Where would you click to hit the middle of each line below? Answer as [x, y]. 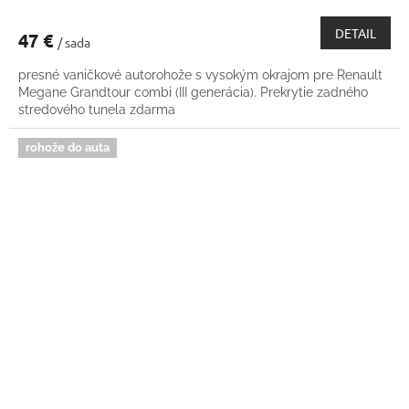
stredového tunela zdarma [97, 110]
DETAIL [356, 33]
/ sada [74, 42]
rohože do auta [68, 148]
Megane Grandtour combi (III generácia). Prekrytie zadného [193, 93]
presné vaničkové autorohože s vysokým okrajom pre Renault [200, 75]
